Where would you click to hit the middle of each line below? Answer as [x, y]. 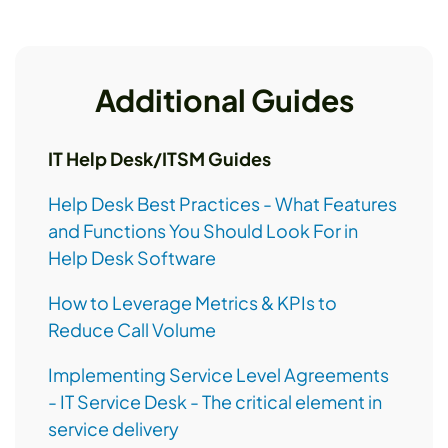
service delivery [113, 429]
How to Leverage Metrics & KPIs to [192, 303]
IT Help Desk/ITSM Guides [159, 159]
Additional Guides [224, 100]
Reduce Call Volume [132, 330]
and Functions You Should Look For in [203, 231]
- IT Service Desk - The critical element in [215, 402]
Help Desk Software [132, 258]
